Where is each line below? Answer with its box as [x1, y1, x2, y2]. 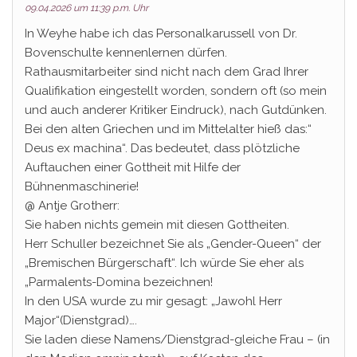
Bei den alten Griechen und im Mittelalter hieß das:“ [25, 122, 312, 136]
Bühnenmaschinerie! [25, 179, 139, 194]
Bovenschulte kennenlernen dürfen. [25, 45, 227, 60]
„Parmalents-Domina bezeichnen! [25, 275, 213, 289]
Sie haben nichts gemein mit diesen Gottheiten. [25, 218, 289, 232]
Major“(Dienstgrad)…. [25, 313, 137, 328]
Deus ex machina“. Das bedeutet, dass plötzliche [25, 141, 300, 155]
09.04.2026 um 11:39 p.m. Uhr [25, 2, 148, 14]
